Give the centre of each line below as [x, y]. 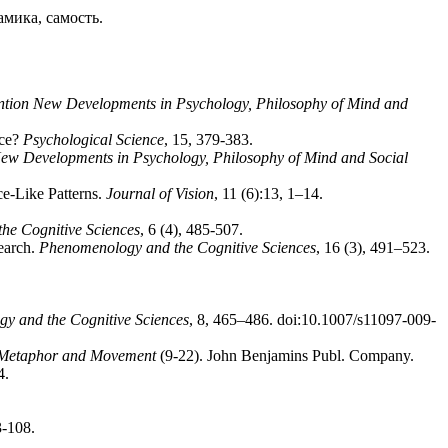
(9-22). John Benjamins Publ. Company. [285, 355]
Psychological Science [93, 139]
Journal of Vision [160, 193]
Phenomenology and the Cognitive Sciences [177, 247]
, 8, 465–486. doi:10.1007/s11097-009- [312, 319]
